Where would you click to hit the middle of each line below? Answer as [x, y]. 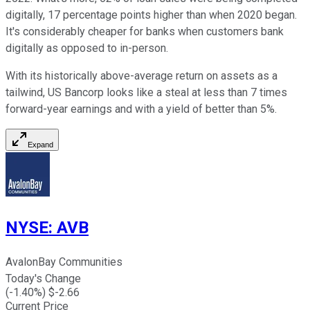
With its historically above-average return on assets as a [142, 75]
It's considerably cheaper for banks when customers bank [145, 31]
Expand [40, 144]
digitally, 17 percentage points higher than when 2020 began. [151, 15]
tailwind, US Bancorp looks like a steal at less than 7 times [146, 92]
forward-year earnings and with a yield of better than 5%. [141, 109]
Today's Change [43, 278]
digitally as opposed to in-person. [87, 48]
